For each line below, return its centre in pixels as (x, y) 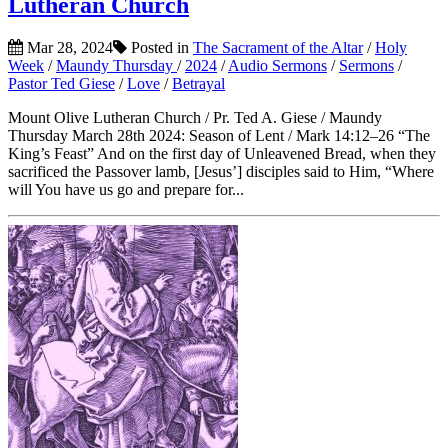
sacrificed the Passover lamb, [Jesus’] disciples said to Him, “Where (221, 171)
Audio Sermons (277, 65)
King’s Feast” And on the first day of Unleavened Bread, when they (222, 153)
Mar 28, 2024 (68, 47)
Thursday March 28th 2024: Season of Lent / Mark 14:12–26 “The (219, 135)
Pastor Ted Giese (61, 83)
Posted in (160, 47)
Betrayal (198, 83)
